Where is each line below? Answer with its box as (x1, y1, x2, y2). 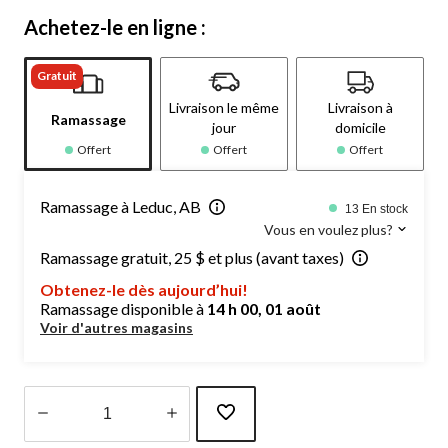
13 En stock (345, 201, 408, 216)
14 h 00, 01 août (207, 298, 321, 318)
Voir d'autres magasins (40, 318, 193, 336)
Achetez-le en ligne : (24, 14, 206, 39)
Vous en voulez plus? (264, 220, 396, 238)
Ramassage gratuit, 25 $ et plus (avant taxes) (40, 247, 344, 267)
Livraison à (327, 98, 393, 116)
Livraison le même (169, 98, 279, 116)
